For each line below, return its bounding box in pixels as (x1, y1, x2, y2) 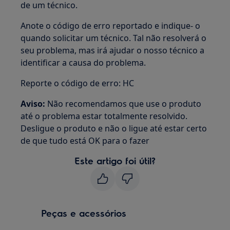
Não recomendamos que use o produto (45, 98, 202, 109)
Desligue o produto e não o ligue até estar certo (21, 123, 207, 134)
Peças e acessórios (41, 207, 127, 219)
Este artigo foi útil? (74, 155, 156, 166)
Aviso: (21, 98, 46, 109)
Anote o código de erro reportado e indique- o (21, 20, 201, 31)
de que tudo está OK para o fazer (21, 135, 150, 146)
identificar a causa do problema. (21, 57, 146, 68)
